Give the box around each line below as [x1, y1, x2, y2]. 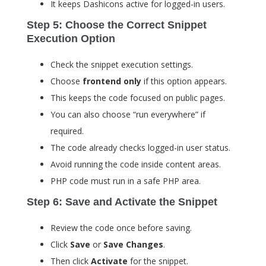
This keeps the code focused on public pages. [50, 92, 225, 104]
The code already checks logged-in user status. [50, 142, 230, 154]
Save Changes [103, 239, 163, 251]
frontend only [83, 75, 141, 87]
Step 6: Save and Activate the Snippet [27, 196, 217, 208]
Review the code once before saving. [50, 222, 192, 234]
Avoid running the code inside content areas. [50, 159, 221, 170]
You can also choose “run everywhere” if [50, 109, 205, 121]
